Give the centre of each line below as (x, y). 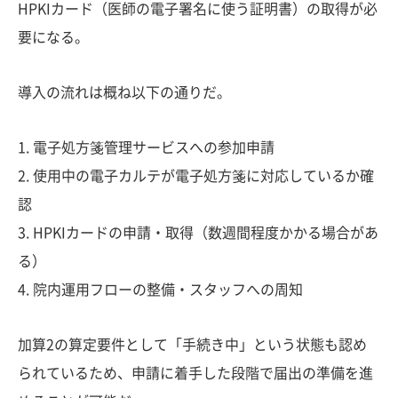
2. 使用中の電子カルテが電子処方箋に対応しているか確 (196, 175)
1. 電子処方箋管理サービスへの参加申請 (146, 147)
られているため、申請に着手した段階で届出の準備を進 (195, 373)
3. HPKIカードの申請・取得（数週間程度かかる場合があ (198, 232)
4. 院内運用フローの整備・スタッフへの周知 (160, 289)
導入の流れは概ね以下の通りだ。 (124, 92)
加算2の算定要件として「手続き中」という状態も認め (192, 344)
